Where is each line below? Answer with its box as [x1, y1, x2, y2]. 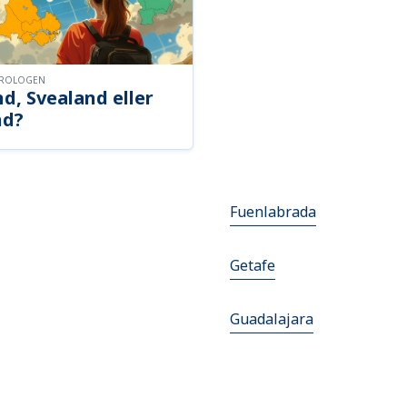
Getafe [229, 255, 275, 276]
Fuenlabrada [229, 202, 316, 223]
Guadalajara [229, 309, 313, 330]
